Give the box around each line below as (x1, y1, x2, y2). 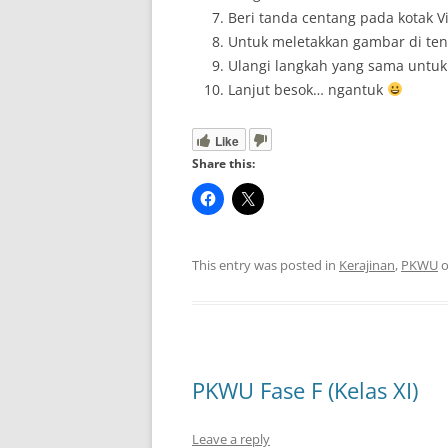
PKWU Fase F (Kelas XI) (192, 375, 418, 405)
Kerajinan (339, 256, 395, 274)
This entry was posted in (192, 256, 339, 274)
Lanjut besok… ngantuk (228, 80, 387, 99)
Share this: (192, 155, 255, 172)
